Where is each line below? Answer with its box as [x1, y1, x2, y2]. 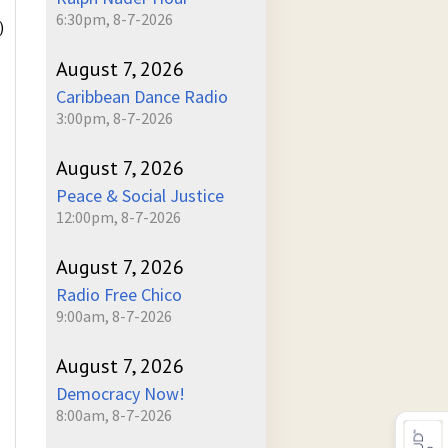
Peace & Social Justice [56, 184, 224, 207]
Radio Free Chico [56, 283, 182, 306]
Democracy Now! [56, 382, 185, 405]
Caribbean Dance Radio [56, 85, 228, 108]
